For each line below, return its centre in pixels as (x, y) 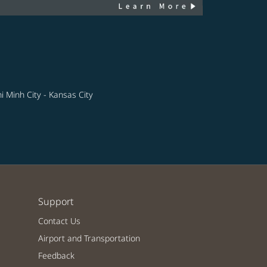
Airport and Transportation (89, 238)
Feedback (56, 256)
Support (56, 202)
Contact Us (59, 221)
